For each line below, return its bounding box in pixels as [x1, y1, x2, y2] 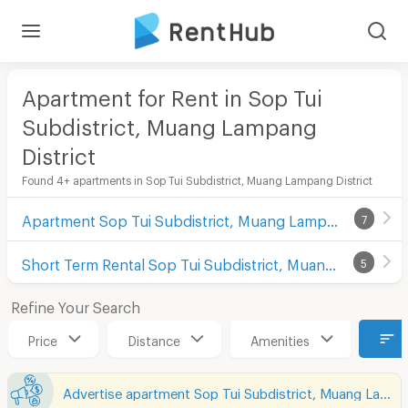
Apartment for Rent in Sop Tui [21, 84, 322, 102]
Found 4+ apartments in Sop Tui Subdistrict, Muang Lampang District [21, 173, 372, 183]
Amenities [250, 332, 310, 343]
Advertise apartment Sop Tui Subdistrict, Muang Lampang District [379, 384, 391, 396]
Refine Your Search [10, 298, 140, 311]
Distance [127, 332, 180, 343]
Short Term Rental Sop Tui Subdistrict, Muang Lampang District [324, 255, 336, 268]
